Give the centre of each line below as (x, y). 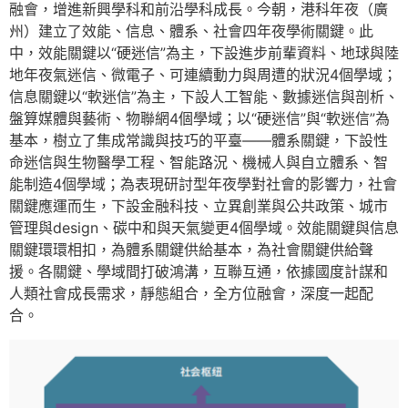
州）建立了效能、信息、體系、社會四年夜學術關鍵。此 (191, 31)
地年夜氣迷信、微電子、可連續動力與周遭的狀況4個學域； (203, 75)
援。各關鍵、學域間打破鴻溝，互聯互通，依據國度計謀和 (199, 272)
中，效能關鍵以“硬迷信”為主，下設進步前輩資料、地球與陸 (204, 53)
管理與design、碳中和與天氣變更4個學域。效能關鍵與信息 (204, 228)
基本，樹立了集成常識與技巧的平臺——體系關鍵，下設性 (199, 141)
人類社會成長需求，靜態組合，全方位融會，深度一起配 (191, 294)
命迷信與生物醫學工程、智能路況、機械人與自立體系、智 (199, 163)
